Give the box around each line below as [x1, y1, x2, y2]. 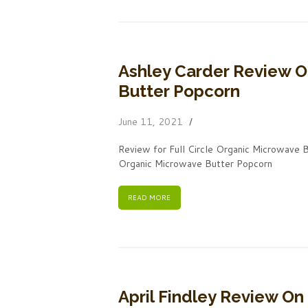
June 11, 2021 [118, 114, 183, 129]
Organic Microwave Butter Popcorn [118, 156, 272, 170]
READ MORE [128, 192, 171, 203]
